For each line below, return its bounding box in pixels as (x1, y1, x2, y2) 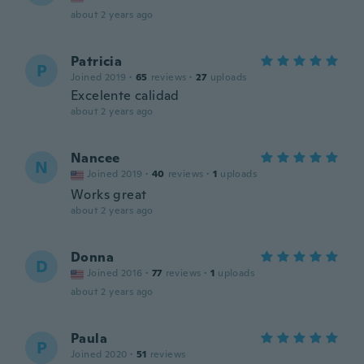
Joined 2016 (87, 266, 143, 279)
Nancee (71, 149, 120, 167)
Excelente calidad (71, 87, 180, 104)
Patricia (71, 53, 123, 70)
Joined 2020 (71, 348, 128, 361)
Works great (71, 186, 147, 203)
